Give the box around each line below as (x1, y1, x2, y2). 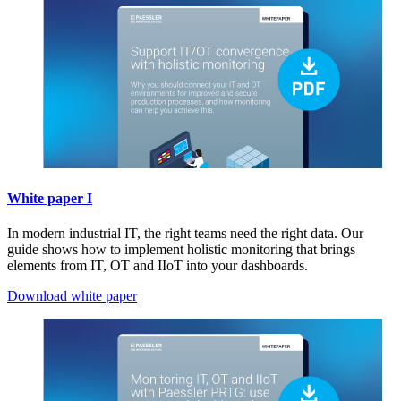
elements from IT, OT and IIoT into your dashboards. (7, 258, 308, 274)
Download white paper (7, 288, 137, 304)
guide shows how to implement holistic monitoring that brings (7, 242, 355, 258)
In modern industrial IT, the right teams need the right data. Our (7, 226, 363, 242)
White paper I (7, 191, 92, 206)
